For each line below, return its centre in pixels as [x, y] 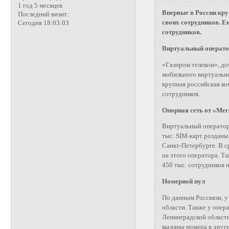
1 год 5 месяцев [40, 5]
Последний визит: [43, 14]
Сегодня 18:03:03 [43, 23]
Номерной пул [183, 182]
